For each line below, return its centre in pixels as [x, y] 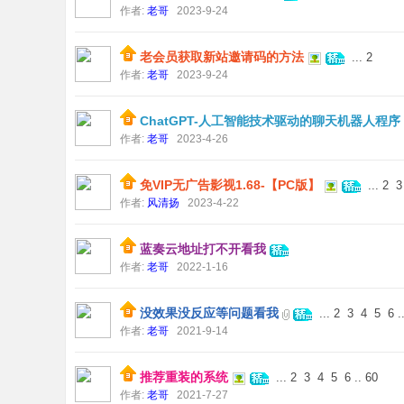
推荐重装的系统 [184, 377]
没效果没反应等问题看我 [209, 313]
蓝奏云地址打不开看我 [203, 249]
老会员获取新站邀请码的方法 [222, 57]
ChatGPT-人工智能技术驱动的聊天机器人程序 [270, 121]
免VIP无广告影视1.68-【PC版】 [230, 185]
